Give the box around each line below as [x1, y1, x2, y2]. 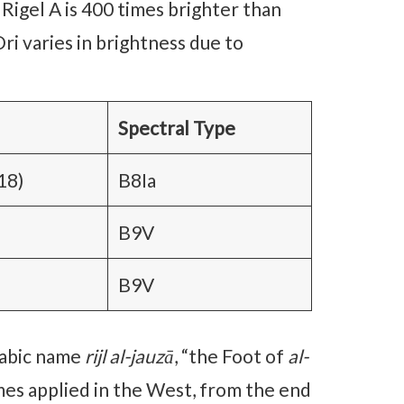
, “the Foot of [174, 344, 288, 368]
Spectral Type [117, 115, 235, 139]
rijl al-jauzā [85, 344, 174, 368]
